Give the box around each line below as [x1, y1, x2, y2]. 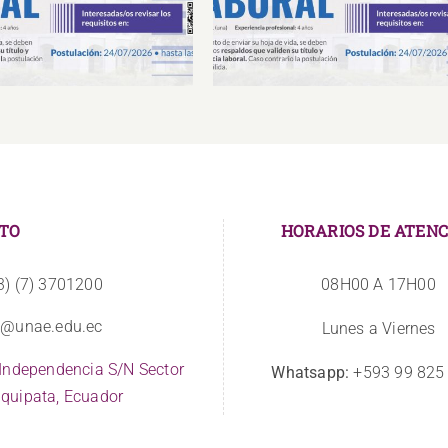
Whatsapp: [271, 362, 350, 382]
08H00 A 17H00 [321, 274, 436, 294]
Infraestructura [292, 4, 410, 26]
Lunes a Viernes [321, 318, 436, 338]
